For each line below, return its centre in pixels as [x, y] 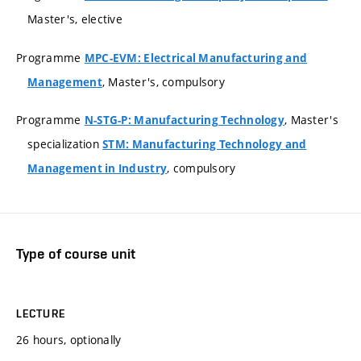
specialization [65, 144]
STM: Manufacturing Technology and [205, 145]
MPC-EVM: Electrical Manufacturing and [196, 58]
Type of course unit [76, 254]
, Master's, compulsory [163, 81]
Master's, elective [75, 19]
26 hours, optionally [69, 339]
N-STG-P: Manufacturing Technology [185, 120]
